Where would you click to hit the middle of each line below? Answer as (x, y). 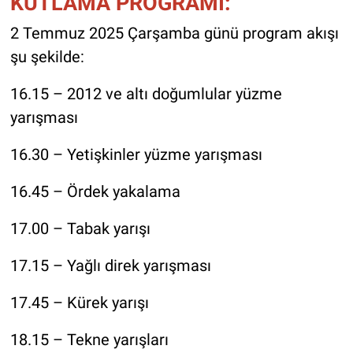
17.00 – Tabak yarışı (80, 229)
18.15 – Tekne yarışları (89, 340)
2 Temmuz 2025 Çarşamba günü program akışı (174, 33)
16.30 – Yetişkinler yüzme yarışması (136, 155)
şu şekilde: (47, 57)
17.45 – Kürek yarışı (79, 303)
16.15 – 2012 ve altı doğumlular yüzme (146, 94)
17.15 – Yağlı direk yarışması (110, 266)
